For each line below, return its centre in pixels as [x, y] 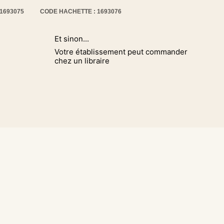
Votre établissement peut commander [121, 52]
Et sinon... [72, 39]
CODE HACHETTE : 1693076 [81, 12]
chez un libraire [82, 61]
